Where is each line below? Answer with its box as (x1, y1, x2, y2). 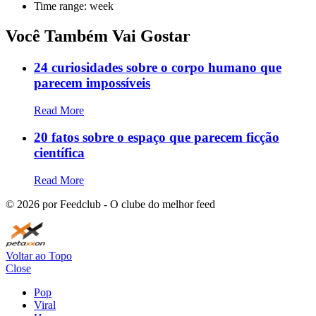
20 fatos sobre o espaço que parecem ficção (34, 130, 279, 145)
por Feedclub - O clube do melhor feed (39, 197, 215, 210)
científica (34, 145, 85, 161)
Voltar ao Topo (6, 249, 72, 262)
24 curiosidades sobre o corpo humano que (34, 59, 281, 75)
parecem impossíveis (34, 75, 150, 90)
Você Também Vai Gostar (6, 26, 190, 45)
